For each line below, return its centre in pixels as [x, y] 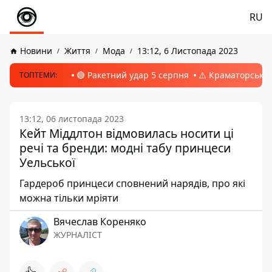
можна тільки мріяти [69, 198]
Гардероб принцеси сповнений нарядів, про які [132, 183]
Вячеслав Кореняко [100, 222]
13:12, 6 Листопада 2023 [188, 51]
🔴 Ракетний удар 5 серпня [133, 75]
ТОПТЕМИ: [38, 75]
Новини [36, 51]
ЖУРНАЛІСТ [78, 235]
